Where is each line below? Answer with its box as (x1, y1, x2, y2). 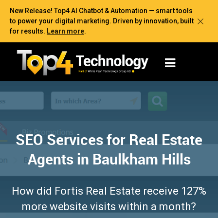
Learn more (47, 27, 84, 35)
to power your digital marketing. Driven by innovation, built (10, 17, 194, 25)
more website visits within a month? (22, 200, 196, 213)
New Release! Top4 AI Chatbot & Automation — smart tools (10, 7, 193, 15)
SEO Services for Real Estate (16, 129, 202, 149)
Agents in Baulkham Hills (27, 148, 191, 169)
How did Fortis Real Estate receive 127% (12, 184, 206, 197)
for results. (10, 27, 47, 35)
